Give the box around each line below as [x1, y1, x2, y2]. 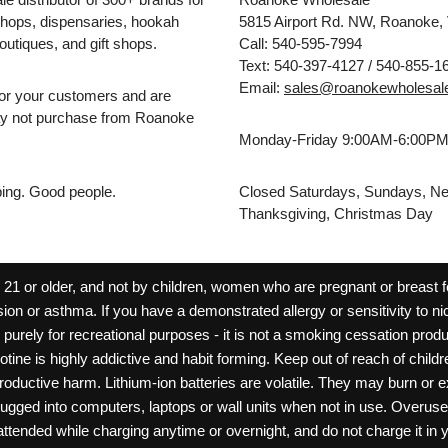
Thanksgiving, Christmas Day [239, 204, 433, 222]
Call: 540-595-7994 [239, 34, 362, 52]
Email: [239, 78, 284, 96]
